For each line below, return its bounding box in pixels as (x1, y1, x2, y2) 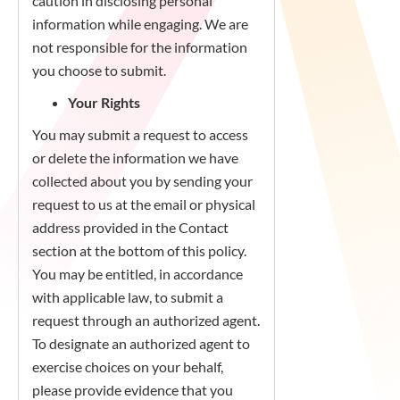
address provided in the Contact (32, 219, 229, 236)
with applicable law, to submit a (32, 288, 223, 305)
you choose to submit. (32, 62, 166, 79)
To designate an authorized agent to (32, 335, 250, 352)
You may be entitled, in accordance (32, 265, 243, 282)
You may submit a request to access (32, 126, 248, 143)
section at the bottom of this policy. (32, 242, 246, 259)
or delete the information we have (32, 149, 238, 166)
